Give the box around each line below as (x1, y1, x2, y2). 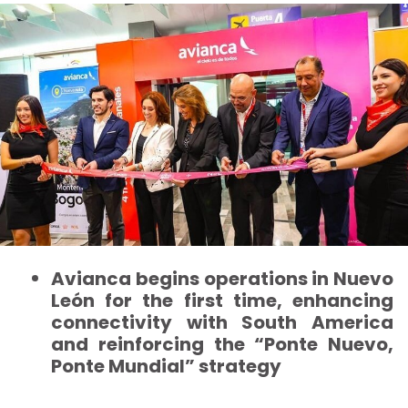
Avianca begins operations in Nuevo (51, 266, 393, 291)
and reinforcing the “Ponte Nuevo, (51, 331, 393, 357)
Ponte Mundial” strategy (51, 353, 281, 379)
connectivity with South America (51, 310, 393, 335)
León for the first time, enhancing (51, 288, 393, 313)
